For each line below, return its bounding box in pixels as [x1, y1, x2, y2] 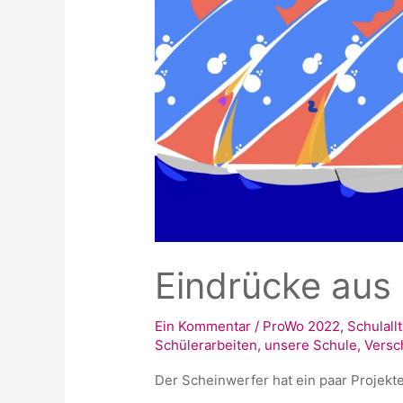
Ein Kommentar [155, 317, 252, 335]
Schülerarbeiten [155, 336, 258, 354]
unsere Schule [264, 336, 358, 354]
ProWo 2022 [263, 317, 341, 335]
